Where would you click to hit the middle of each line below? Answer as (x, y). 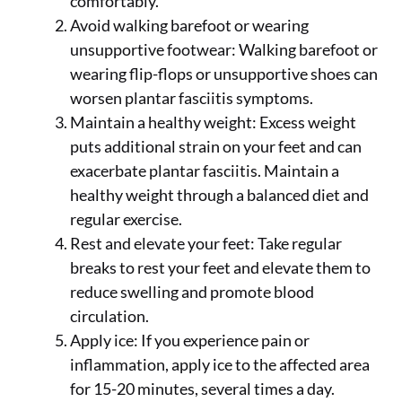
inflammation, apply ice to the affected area (220, 364)
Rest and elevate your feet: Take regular (206, 243)
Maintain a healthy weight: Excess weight (213, 122)
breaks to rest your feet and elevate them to (220, 267)
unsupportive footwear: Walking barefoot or (224, 49)
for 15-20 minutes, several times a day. (202, 389)
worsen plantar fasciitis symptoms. (192, 98)
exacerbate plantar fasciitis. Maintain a (205, 170)
